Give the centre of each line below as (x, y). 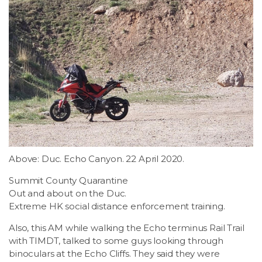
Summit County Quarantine (68, 180)
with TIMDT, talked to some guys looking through (116, 241)
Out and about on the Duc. (68, 193)
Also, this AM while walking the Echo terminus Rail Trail (127, 228)
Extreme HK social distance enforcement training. (117, 206)
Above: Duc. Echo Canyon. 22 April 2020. (97, 159)
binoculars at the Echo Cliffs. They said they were (114, 254)
